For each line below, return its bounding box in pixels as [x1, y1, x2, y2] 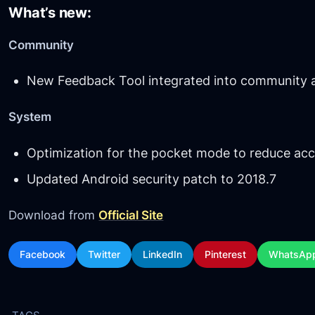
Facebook [20, 247, 66, 260]
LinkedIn [143, 247, 183, 260]
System [8, 109, 52, 124]
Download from [8, 207, 99, 223]
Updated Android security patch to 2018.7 [26, 171, 276, 186]
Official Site [98, 207, 164, 223]
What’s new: [8, 4, 91, 22]
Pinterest [205, 247, 247, 260]
